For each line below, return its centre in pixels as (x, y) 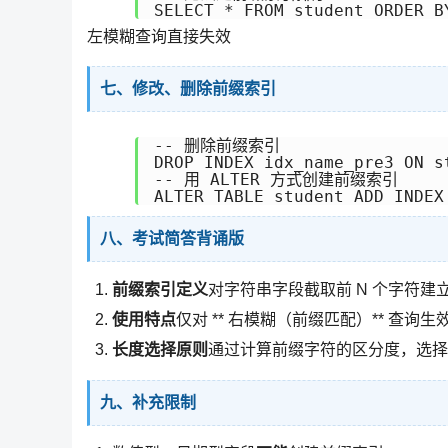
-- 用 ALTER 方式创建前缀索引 (276, 179)
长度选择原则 (160, 349)
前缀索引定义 (160, 289)
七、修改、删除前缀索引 (188, 88)
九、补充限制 (148, 403)
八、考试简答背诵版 (172, 238)
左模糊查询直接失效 (159, 36)
